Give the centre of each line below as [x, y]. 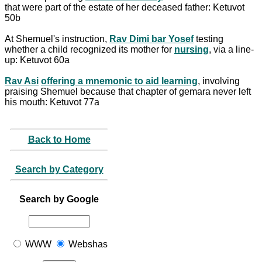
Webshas [87, 244]
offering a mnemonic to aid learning [119, 81]
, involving [219, 81]
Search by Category [59, 169]
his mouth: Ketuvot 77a [52, 102]
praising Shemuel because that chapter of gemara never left [128, 91]
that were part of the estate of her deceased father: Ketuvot [125, 7]
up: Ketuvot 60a [37, 60]
